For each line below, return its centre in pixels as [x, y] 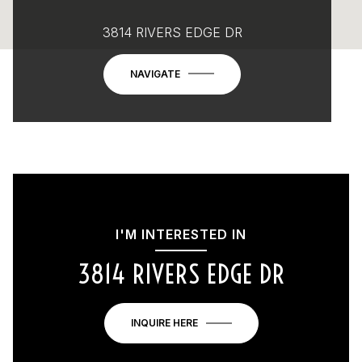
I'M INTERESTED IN [181, 234]
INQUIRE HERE [164, 322]
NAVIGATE [155, 74]
